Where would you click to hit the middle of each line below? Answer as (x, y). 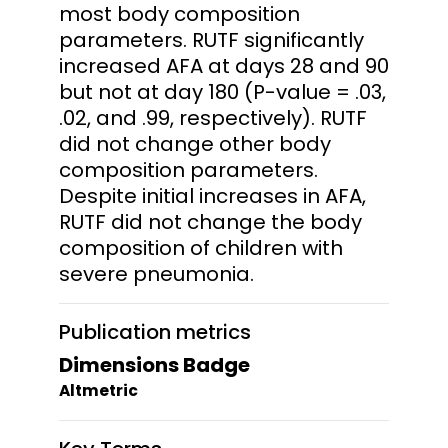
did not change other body (195, 143)
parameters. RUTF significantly (211, 39)
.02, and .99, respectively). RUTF (213, 117)
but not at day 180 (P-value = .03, (222, 91)
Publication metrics (155, 331)
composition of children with (201, 247)
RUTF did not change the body (210, 221)
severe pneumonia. (156, 273)
